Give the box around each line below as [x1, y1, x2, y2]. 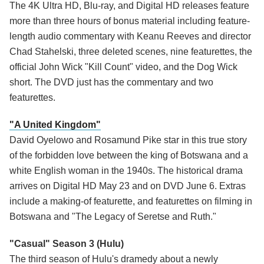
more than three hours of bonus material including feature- [9, 16, 250, 27]
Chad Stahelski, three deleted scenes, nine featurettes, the [9, 47, 252, 57]
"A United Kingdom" [9, 120, 101, 130]
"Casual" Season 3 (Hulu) [9, 239, 124, 249]
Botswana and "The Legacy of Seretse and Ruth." [9, 212, 216, 222]
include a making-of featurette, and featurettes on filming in [9, 196, 252, 207]
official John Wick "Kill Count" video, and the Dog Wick [9, 62, 237, 72]
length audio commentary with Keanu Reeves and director [9, 31, 251, 42]
